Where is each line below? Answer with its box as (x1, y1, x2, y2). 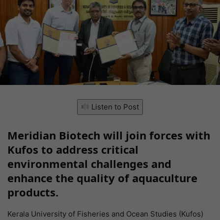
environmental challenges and (7, 156, 171, 171)
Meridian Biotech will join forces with (7, 128, 210, 143)
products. (7, 185, 58, 200)
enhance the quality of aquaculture (7, 170, 197, 186)
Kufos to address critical (7, 142, 138, 157)
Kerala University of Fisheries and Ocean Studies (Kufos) (7, 209, 203, 219)
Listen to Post (89, 102, 139, 112)
